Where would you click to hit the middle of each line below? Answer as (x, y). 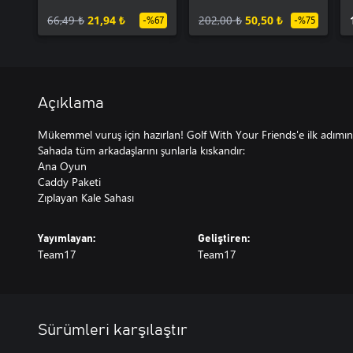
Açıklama (71, 103)
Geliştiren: (223, 239)
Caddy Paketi (69, 182)
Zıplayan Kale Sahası (86, 197)
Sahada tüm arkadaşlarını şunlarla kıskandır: (141, 150)
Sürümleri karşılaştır (113, 330)
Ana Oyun (62, 166)
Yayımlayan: (67, 239)
